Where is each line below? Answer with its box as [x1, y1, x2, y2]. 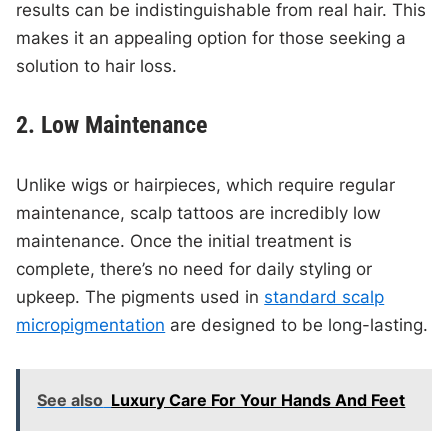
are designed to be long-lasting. [165, 315, 429, 336]
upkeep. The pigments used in [16, 287, 265, 308]
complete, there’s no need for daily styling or [16, 259, 373, 280]
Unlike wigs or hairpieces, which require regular [16, 175, 396, 196]
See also [37, 390, 104, 411]
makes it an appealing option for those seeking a [16, 28, 407, 49]
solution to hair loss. [16, 56, 178, 77]
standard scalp [264, 287, 385, 308]
